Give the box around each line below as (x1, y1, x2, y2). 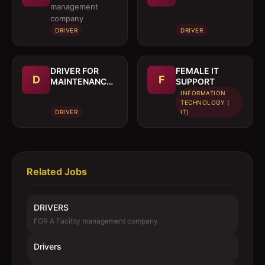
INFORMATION (180, 89, 226, 96)
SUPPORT (176, 76, 215, 86)
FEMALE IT (176, 66, 219, 76)
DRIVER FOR (50, 66, 99, 76)
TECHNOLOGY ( (180, 99, 230, 106)
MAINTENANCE (50, 76, 112, 86)
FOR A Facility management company (34, 216, 158, 225)
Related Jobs (27, 166, 87, 177)
